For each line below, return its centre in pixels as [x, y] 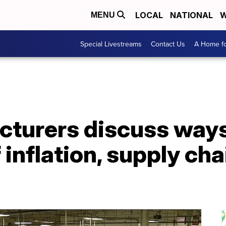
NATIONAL [191, 15]
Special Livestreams [111, 44]
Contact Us [168, 44]
